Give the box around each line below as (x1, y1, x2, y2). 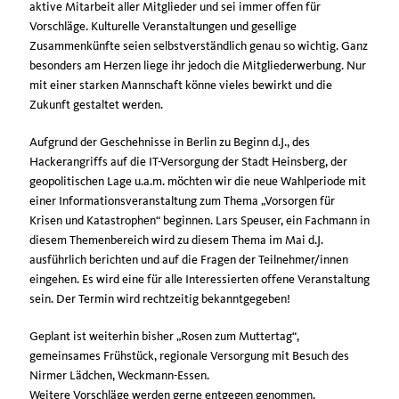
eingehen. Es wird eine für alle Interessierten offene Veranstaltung (29, 271, 370, 287)
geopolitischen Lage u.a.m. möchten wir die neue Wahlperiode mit (29, 173, 366, 189)
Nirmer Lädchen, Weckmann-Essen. (29, 367, 212, 383)
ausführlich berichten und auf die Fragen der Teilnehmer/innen (29, 251, 348, 267)
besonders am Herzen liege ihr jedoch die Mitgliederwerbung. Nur (29, 57, 366, 73)
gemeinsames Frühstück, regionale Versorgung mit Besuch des (29, 347, 349, 363)
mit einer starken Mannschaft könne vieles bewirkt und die (29, 77, 332, 93)
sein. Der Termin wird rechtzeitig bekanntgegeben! (29, 290, 290, 306)
